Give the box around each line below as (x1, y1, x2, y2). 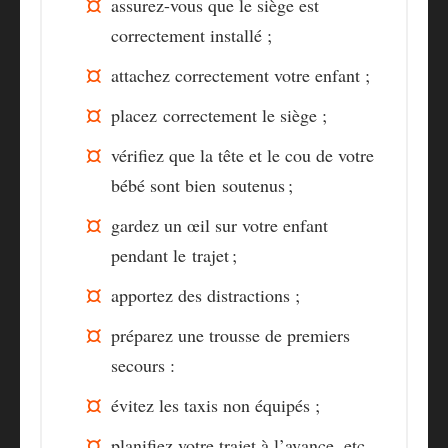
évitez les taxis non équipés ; (111, 393, 320, 418)
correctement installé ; (111, 23, 272, 48)
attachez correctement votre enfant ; (111, 63, 370, 88)
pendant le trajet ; (111, 243, 243, 268)
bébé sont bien (111, 173, 222, 198)
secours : (111, 353, 175, 378)
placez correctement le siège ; (111, 103, 327, 128)
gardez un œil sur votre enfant (111, 213, 328, 238)
